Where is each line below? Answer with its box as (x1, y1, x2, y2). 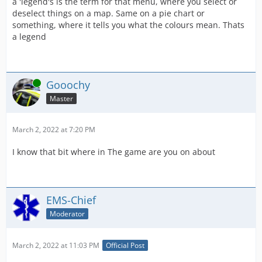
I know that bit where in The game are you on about (12, 146, 215, 157)
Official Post (106, 240, 144, 251)
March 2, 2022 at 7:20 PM (12, 125, 95, 135)
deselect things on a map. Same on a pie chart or (12, 8, 205, 19)
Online (12, 78, 33, 88)
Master (50, 93, 73, 104)
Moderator (50, 208, 85, 219)
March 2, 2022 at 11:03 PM (12, 240, 99, 251)
